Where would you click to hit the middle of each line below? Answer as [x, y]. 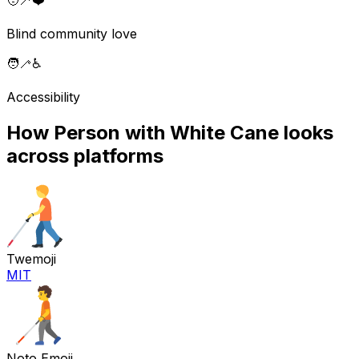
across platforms [85, 156]
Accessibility [43, 97]
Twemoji [31, 258]
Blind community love [72, 34]
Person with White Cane [166, 133]
